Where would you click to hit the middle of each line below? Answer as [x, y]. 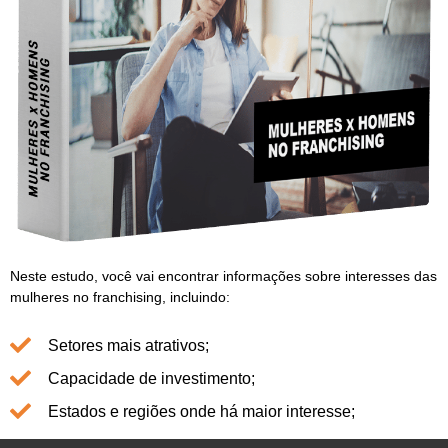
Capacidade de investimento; [152, 378]
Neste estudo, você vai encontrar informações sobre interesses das [223, 275]
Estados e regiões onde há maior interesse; [202, 411]
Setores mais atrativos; [129, 345]
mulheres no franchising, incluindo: [120, 296]
